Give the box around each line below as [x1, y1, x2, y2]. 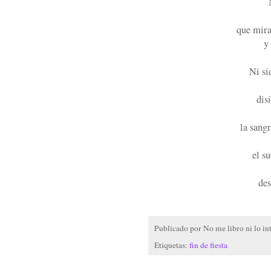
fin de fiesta [189, 240, 227, 250]
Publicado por [154, 222, 203, 233]
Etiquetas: [154, 240, 189, 250]
